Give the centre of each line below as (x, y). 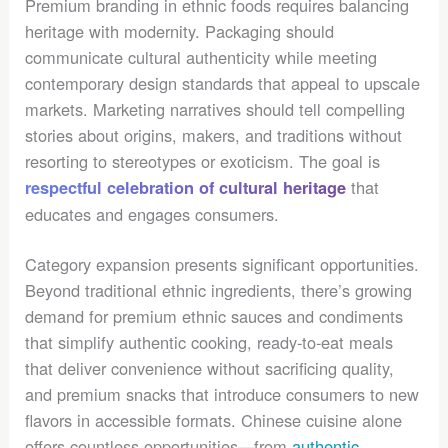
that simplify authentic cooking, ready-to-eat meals (209, 342)
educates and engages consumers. (152, 213)
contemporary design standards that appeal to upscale (223, 82)
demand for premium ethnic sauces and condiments (214, 316)
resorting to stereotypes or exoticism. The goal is (203, 160)
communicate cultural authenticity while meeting (201, 56)
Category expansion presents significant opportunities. (222, 264)
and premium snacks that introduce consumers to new (222, 394)
